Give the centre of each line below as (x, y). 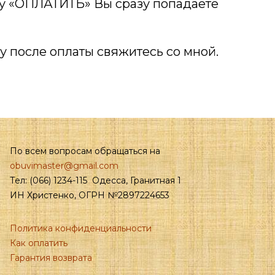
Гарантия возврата (51, 258)
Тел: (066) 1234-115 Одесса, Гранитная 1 (95, 180)
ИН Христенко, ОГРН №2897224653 (89, 195)
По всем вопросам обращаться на (85, 151)
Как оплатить (38, 243)
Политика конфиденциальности (80, 228)
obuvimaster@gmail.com (64, 166)
